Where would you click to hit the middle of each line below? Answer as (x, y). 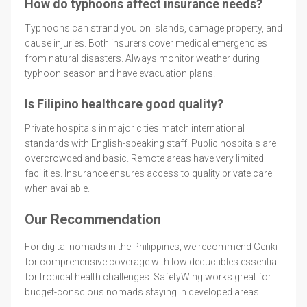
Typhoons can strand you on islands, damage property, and (153, 28)
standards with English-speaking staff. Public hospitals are (150, 143)
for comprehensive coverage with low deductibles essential (152, 261)
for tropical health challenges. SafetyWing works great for (148, 277)
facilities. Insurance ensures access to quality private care (148, 173)
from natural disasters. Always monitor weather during (142, 58)
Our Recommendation (93, 219)
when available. (57, 188)
